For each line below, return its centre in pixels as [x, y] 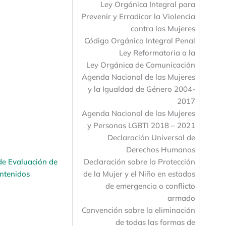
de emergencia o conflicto [150, 186]
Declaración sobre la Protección [139, 161]
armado [181, 198]
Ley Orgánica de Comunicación [140, 65]
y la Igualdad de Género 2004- [141, 89]
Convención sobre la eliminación [138, 210]
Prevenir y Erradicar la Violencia [138, 16]
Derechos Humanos [160, 149]
